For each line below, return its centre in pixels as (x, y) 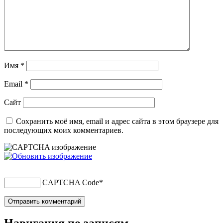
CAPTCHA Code (71, 183)
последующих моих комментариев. (64, 130)
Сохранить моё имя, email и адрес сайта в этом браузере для (117, 121)
